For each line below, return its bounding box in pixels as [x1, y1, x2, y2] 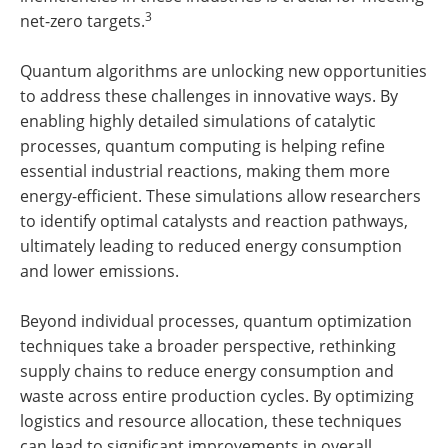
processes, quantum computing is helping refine [20, 135, 385, 158]
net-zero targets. [20, 10, 145, 33]
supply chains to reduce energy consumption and [20, 360, 394, 383]
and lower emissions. [20, 260, 179, 283]
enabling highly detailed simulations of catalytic [20, 110, 376, 133]
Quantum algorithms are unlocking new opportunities [20, 60, 427, 83]
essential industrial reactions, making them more [20, 160, 390, 183]
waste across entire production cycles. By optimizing [20, 385, 414, 408]
